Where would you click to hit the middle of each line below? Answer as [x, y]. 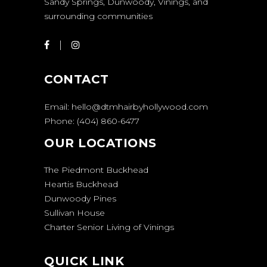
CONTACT [77, 80]
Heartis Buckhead [81, 184]
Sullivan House [74, 213]
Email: [58, 107]
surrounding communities [98, 16]
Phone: [60, 121]
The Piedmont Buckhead [96, 170]
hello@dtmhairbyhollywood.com [140, 107]
